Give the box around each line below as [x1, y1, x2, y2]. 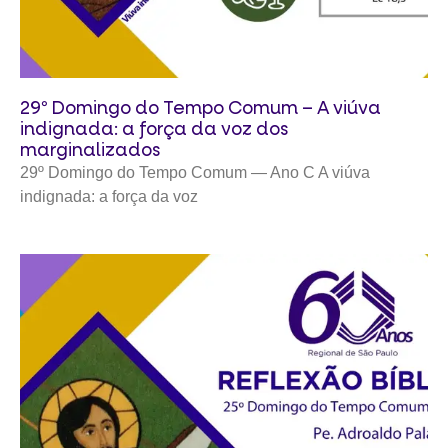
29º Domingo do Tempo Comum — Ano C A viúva [20, 163, 370, 181]
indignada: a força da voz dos [20, 117, 288, 141]
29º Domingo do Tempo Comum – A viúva [20, 96, 381, 120]
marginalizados [20, 138, 160, 162]
